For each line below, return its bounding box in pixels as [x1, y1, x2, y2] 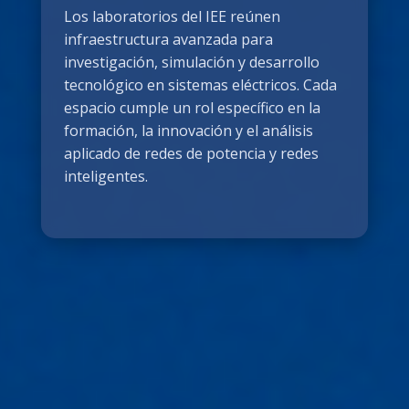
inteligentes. [63, 166, 148, 187]
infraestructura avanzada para [63, 29, 273, 50]
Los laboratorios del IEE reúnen [63, 6, 280, 27]
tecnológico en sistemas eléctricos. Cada [63, 75, 337, 96]
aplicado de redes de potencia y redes [63, 143, 319, 164]
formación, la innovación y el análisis [63, 121, 313, 142]
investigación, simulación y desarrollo [63, 52, 320, 73]
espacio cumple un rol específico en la [63, 98, 320, 119]
